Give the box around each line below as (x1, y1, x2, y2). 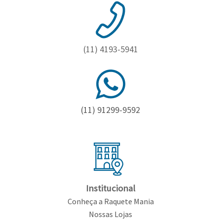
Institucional (86, 182, 135, 194)
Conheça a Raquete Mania (67, 196, 154, 206)
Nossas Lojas (89, 209, 132, 219)
